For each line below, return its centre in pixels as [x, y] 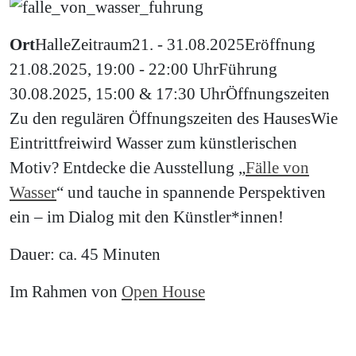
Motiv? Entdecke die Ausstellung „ [128, 167]
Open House [163, 291]
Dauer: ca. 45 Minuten [87, 253]
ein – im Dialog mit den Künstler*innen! [149, 216]
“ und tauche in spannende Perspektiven [191, 192]
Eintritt [34, 142]
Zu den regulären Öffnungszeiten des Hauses [160, 118]
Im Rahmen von [66, 291]
